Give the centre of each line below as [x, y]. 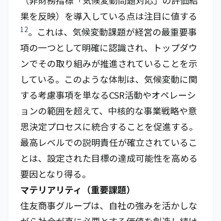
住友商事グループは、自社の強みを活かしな [109, 205]
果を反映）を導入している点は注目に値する [109, 16]
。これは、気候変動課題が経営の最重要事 [112, 32]
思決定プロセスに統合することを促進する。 [109, 126]
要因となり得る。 [55, 174]
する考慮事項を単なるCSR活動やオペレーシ [108, 95]
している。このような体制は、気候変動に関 [109, 79]
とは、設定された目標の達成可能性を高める [109, 158]
